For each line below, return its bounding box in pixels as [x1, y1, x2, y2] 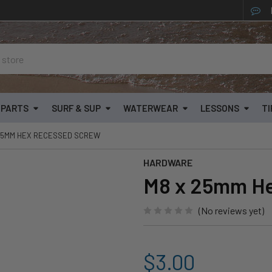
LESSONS [200, 102, 239, 114]
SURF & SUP [51, 102, 101, 114]
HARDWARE [143, 157, 192, 169]
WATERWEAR [123, 102, 178, 114]
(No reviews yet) [199, 205, 264, 217]
